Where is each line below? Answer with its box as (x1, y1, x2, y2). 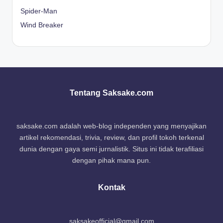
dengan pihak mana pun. (72, 157, 151, 165)
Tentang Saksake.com (70, 88, 153, 97)
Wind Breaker (20, 21, 63, 29)
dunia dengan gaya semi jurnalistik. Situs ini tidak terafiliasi (19, 145, 204, 153)
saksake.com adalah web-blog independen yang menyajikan (16, 122, 207, 130)
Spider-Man (20, 7, 57, 15)
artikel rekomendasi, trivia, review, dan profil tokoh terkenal (19, 134, 204, 142)
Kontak (98, 183, 125, 192)
